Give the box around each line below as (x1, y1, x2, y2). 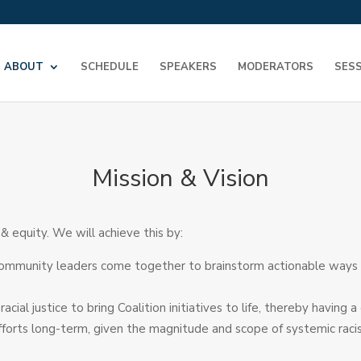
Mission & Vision (92, 161, 269, 195)
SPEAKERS (160, 60, 217, 74)
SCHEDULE (81, 60, 139, 74)
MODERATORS (238, 60, 313, 74)
